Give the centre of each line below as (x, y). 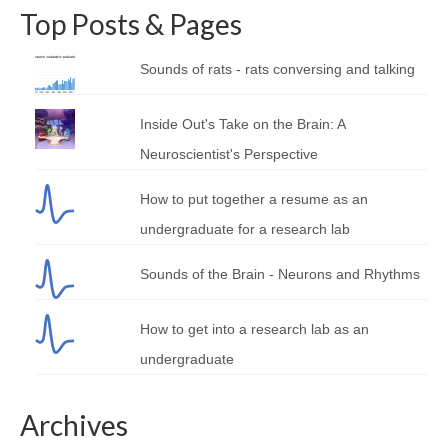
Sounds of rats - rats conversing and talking (277, 69)
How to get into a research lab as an (254, 329)
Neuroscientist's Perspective (228, 154)
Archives (74, 425)
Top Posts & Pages (131, 24)
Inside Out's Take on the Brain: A (242, 124)
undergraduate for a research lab (244, 229)
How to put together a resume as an (253, 199)
